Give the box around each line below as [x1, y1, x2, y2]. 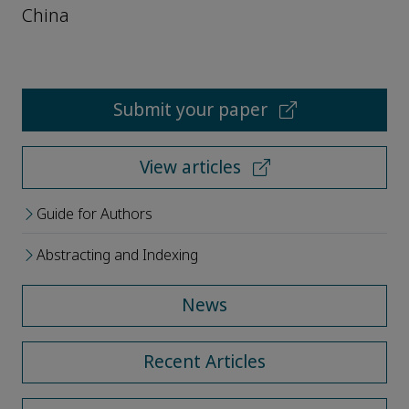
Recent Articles [143, 350, 266, 375]
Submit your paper [112, 98, 272, 123]
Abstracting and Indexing [37, 245, 198, 267]
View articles [139, 155, 246, 181]
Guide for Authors [37, 204, 152, 225]
